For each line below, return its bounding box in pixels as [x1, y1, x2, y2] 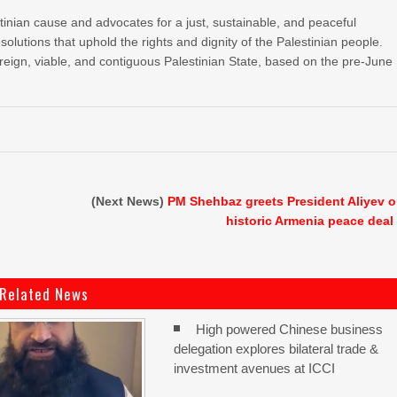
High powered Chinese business [196, 322, 384, 337]
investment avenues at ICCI [174, 361, 336, 376]
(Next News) [91, 194, 168, 208]
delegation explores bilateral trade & [174, 341, 379, 356]
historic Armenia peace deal [226, 214, 394, 228]
